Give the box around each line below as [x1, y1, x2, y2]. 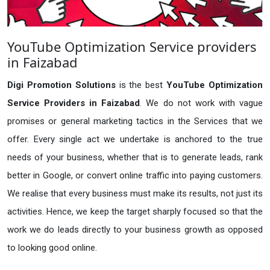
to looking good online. [7, 242, 97, 254]
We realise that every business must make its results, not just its [7, 188, 263, 199]
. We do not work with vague [140, 98, 263, 109]
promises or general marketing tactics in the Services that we [7, 116, 263, 127]
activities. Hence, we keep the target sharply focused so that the [7, 206, 263, 218]
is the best [119, 80, 167, 91]
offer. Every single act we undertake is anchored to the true [7, 134, 263, 145]
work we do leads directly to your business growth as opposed [7, 224, 263, 236]
